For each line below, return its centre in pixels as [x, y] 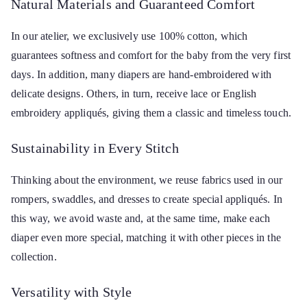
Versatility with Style [72, 292]
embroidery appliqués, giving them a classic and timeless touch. [151, 113]
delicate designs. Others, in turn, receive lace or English [134, 94]
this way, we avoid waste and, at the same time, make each [141, 218]
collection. [34, 257]
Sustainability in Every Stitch [95, 148]
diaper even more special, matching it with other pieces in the [146, 237]
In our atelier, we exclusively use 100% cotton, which [130, 36]
